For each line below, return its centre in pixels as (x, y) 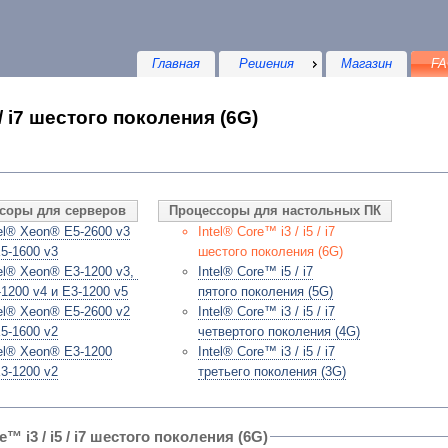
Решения (267, 63)
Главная (176, 63)
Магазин (367, 63)
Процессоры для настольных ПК (274, 211)
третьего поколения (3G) (271, 372)
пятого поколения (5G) (265, 292)
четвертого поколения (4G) (278, 332)
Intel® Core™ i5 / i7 (255, 272)
